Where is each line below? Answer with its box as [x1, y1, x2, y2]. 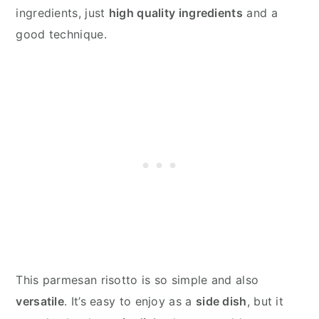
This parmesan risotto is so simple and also [16, 272, 259, 287]
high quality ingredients [108, 5, 243, 20]
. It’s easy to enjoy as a [64, 293, 196, 308]
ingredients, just [16, 5, 109, 20]
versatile [16, 293, 65, 308]
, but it [246, 293, 284, 308]
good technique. [16, 26, 107, 41]
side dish [195, 293, 247, 308]
